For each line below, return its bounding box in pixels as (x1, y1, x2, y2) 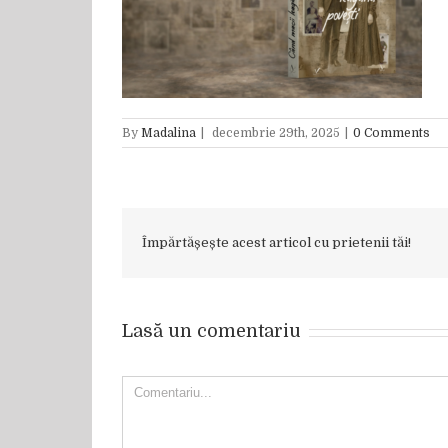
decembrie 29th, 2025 (212, 126, 340, 140)
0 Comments (353, 126, 430, 140)
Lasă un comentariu (122, 321, 301, 341)
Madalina (141, 126, 196, 140)
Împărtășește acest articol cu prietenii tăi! (142, 235, 411, 250)
